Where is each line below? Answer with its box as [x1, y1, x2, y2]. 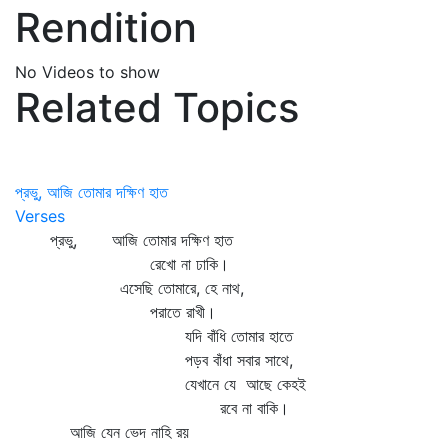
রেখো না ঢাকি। [15, 254, 229, 274]
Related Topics [15, 83, 299, 132]
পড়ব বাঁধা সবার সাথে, [15, 350, 293, 370]
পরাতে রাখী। [15, 302, 216, 322]
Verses [15, 206, 65, 226]
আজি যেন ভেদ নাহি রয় [15, 422, 189, 442]
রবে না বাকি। [15, 398, 289, 418]
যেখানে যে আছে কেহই [15, 374, 306, 394]
